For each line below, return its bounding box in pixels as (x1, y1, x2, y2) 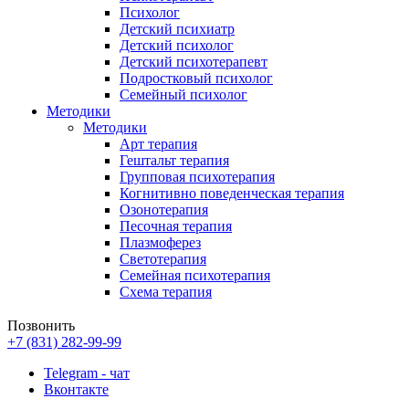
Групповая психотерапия (120, 169, 275, 184)
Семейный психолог (120, 87, 247, 102)
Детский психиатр (120, 21, 235, 37)
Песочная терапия (120, 218, 232, 234)
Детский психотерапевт (120, 54, 267, 69)
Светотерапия (120, 251, 206, 267)
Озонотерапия (120, 202, 208, 217)
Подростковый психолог (120, 70, 273, 86)
